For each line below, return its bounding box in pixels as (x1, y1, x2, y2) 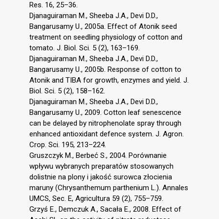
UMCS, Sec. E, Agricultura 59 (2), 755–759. (29, 194, 163, 203)
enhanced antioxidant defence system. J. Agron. (29, 129, 184, 138)
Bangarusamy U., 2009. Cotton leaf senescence (29, 108, 181, 117)
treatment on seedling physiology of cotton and (29, 32, 182, 42)
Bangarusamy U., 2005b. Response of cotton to (29, 65, 181, 74)
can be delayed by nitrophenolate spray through (29, 118, 181, 128)
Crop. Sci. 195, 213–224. (29, 140, 106, 149)
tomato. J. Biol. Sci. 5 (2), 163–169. (29, 43, 140, 52)
